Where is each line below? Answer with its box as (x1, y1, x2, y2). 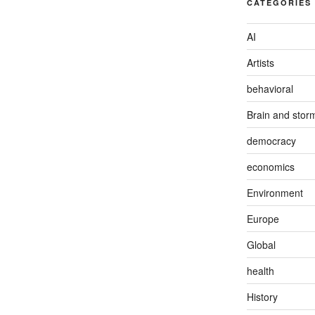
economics (246, 159, 295, 174)
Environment (246, 185, 303, 200)
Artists (246, 55, 274, 70)
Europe (246, 211, 279, 226)
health (246, 263, 274, 278)
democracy (246, 133, 296, 148)
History (246, 289, 278, 304)
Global (246, 237, 276, 252)
